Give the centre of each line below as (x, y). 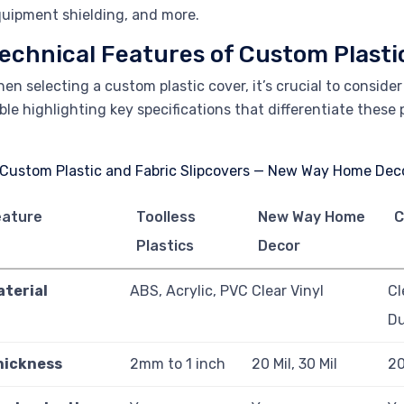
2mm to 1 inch (178, 364)
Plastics (165, 246)
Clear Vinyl (288, 291)
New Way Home (311, 217)
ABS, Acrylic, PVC (189, 291)
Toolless (165, 217)
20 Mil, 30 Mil (295, 364)
